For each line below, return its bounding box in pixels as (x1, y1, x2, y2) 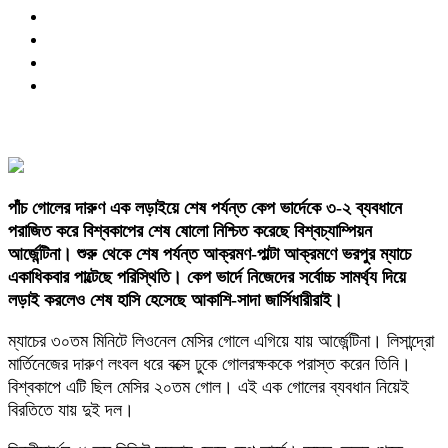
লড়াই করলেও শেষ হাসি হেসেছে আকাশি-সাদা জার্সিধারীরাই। (8, 290, 343, 311)
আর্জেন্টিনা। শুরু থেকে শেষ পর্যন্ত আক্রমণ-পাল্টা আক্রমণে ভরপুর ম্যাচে (8, 244, 411, 265)
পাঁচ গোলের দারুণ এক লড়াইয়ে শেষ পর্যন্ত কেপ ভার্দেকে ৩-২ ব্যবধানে (8, 198, 402, 219)
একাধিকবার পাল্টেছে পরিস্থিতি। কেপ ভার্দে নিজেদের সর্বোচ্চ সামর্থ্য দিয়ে (8, 267, 406, 288)
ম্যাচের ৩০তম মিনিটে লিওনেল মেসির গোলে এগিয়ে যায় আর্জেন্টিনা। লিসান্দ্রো (8, 331, 434, 352)
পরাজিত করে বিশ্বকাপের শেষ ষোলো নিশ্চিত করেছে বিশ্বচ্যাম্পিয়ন (8, 221, 372, 242)
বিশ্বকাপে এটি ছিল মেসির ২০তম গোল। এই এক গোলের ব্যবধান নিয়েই (8, 377, 409, 398)
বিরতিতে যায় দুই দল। (8, 400, 134, 421)
